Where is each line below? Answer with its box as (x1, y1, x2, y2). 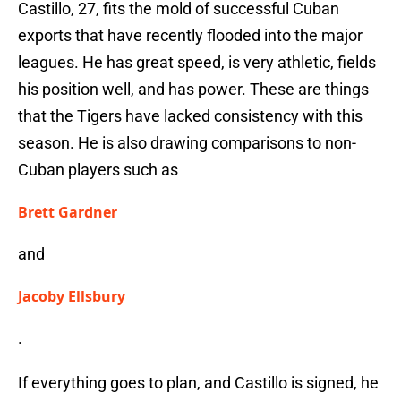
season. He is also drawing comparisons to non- (18, 133, 356, 153)
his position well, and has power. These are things (18, 80, 369, 99)
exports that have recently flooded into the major (18, 26, 363, 46)
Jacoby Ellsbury (18, 286, 125, 307)
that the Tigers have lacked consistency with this (18, 107, 363, 126)
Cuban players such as (18, 160, 178, 180)
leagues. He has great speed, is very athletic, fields (18, 53, 376, 73)
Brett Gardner (18, 202, 117, 223)
